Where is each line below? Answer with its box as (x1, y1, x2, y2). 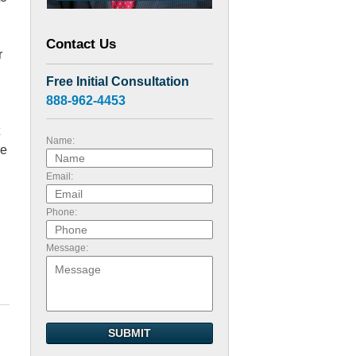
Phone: (46, 207, 77, 218)
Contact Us (46, 37, 116, 52)
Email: (46, 171, 73, 182)
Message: (46, 242, 88, 253)
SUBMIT (108, 327, 151, 339)
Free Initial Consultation (46, 75, 189, 88)
